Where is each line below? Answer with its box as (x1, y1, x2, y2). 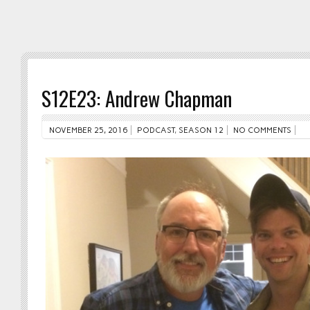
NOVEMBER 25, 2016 (49, 125, 127, 135)
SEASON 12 (179, 125, 224, 135)
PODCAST (137, 125, 174, 135)
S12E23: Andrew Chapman (42, 83, 232, 113)
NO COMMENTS (233, 125, 291, 135)
